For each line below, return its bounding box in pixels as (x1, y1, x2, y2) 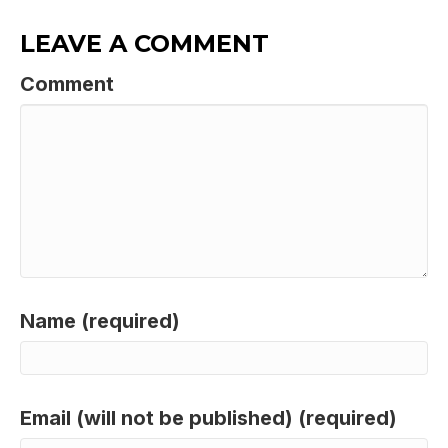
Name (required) (20, 309, 180, 333)
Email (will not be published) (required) (20, 406, 397, 430)
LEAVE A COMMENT (20, 29, 269, 58)
